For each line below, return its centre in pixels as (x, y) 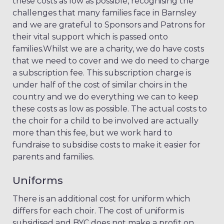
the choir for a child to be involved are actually (105, 121)
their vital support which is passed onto (90, 37)
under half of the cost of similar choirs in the (100, 85)
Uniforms (38, 180)
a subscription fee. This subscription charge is (102, 73)
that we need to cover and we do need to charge (111, 61)
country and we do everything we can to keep (105, 97)
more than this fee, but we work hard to (92, 133)
